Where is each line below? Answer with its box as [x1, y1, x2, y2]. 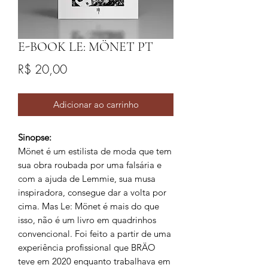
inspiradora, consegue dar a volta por [18, 186, 166, 198]
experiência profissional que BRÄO [18, 241, 156, 253]
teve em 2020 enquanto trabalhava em [18, 255, 170, 267]
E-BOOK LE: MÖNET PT [18, 38, 153, 54]
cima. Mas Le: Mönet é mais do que [18, 200, 159, 212]
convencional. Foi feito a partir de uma [18, 227, 171, 239]
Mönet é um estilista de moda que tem [18, 145, 172, 157]
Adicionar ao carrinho [53, 98, 139, 110]
